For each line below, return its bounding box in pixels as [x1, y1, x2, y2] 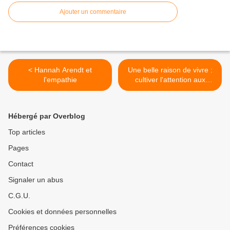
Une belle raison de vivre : [127, 66, 213, 74]
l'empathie [43, 75, 77, 84]
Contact [8, 160, 33, 168]
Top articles [8, 128, 45, 137]
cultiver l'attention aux [135, 75, 205, 84]
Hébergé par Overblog [8, 112, 85, 121]
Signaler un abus [8, 176, 63, 184]
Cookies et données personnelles [8, 207, 117, 216]
